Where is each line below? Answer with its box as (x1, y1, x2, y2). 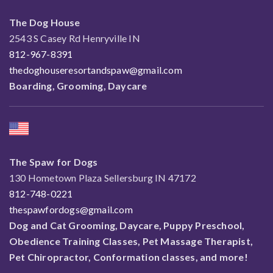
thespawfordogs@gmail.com (9, 203, 133, 215)
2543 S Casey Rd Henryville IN (9, 32, 140, 44)
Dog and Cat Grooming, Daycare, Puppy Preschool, (9, 219, 245, 231)
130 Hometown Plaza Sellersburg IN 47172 (9, 171, 196, 183)
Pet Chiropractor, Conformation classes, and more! (9, 250, 248, 263)
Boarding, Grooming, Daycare (9, 79, 147, 91)
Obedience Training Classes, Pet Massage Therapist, (9, 235, 253, 247)
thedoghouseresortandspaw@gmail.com (9, 63, 182, 76)
